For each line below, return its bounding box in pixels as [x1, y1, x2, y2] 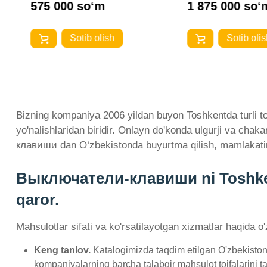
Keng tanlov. [34, 244, 91, 255]
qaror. [16, 190, 59, 209]
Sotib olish [69, 33, 114, 44]
